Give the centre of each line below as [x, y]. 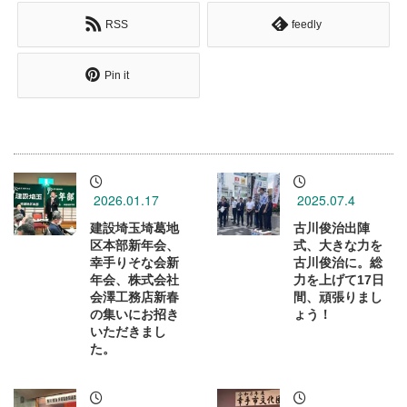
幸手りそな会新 [134, 263]
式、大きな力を [338, 246]
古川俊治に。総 [338, 263]
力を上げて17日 [339, 280]
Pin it [117, 75]
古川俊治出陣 [332, 228]
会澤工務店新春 [134, 298]
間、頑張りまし [338, 298]
